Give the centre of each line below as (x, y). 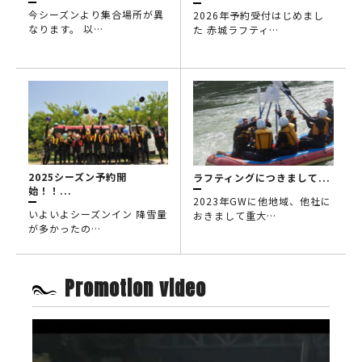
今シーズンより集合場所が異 (96, 15)
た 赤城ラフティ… (236, 29)
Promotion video (135, 289)
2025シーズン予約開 (78, 177)
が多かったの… (65, 229)
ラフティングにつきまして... (262, 177)
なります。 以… (66, 29)
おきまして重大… (235, 215)
